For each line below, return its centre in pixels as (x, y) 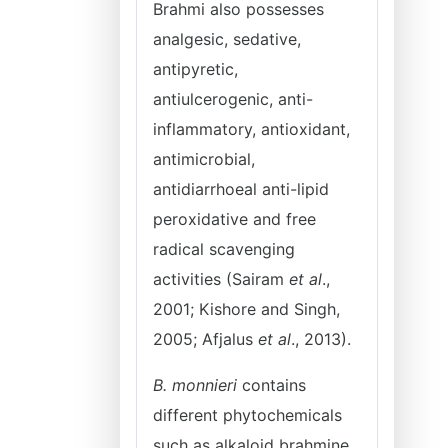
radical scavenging (224, 249)
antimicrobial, (204, 159)
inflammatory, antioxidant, (251, 129)
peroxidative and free (234, 219)
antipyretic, (195, 69)
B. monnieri (195, 385)
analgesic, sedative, (227, 39)
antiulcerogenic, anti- (233, 99)
